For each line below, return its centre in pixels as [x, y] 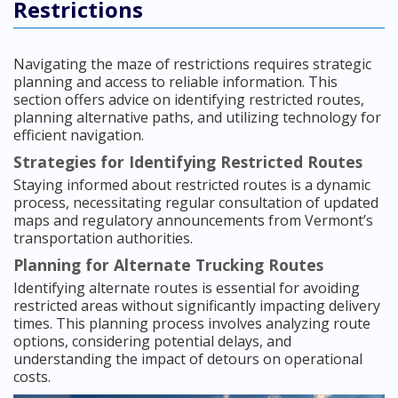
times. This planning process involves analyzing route [192, 324]
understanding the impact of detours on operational [188, 359]
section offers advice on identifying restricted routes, [189, 100]
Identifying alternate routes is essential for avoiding [187, 288]
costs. [32, 377]
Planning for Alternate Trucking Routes [168, 265]
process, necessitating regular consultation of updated [196, 203]
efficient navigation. [79, 135]
